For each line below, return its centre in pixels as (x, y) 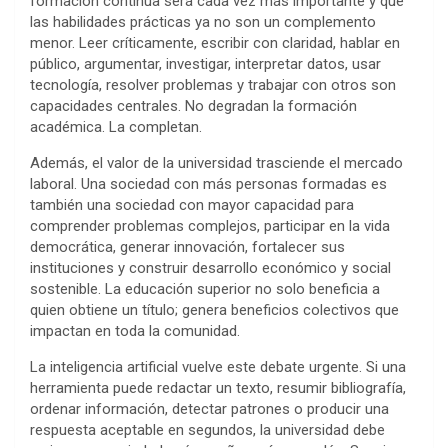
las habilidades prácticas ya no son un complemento (203, 21)
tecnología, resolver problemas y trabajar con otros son (213, 84)
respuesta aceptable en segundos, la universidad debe (207, 429)
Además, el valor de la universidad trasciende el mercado (216, 162)
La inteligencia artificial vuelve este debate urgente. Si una (218, 366)
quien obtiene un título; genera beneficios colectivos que (214, 309)
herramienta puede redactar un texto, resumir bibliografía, (218, 387)
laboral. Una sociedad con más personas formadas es (208, 183)
